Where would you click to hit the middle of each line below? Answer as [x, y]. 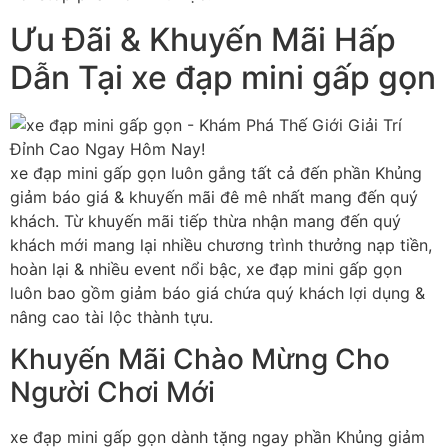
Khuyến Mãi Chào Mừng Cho [200, 358]
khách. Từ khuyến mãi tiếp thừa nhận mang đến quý [205, 220]
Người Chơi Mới [112, 391]
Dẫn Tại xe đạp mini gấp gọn [223, 77]
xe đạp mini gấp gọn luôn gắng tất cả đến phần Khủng [216, 172]
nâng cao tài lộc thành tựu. [111, 316]
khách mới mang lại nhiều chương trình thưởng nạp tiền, [221, 244]
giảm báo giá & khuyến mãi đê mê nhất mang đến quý [214, 196]
